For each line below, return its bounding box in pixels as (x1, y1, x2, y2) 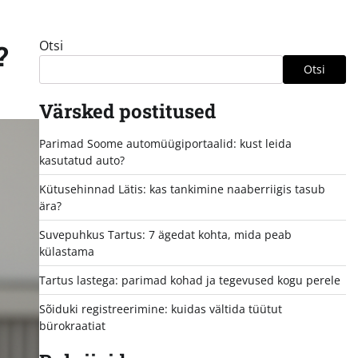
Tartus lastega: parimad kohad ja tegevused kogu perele (38, 272, 340, 288)
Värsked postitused (38, 97, 216, 124)
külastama (38, 243, 94, 259)
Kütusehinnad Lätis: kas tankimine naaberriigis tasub (38, 181, 325, 197)
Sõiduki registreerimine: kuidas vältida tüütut (38, 300, 282, 316)
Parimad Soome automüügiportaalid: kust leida (38, 135, 292, 151)
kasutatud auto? (38, 152, 125, 168)
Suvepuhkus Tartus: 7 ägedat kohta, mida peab (38, 226, 292, 242)
